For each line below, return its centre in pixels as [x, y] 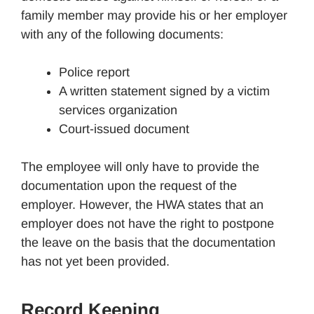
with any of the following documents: [122, 34]
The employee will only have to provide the [140, 166]
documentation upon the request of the [129, 185]
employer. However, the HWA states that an [142, 204]
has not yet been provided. [95, 261]
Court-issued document [124, 129]
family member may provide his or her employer [154, 15]
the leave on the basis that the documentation [148, 242]
